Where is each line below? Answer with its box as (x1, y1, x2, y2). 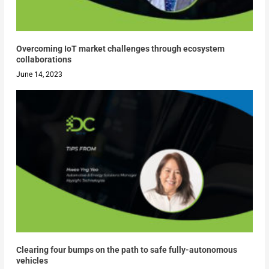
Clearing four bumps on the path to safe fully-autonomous (16, 244, 237, 255)
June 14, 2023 (16, 70, 62, 79)
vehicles (16, 255, 48, 265)
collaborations (16, 55, 71, 65)
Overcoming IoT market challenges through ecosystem (16, 44, 225, 54)
